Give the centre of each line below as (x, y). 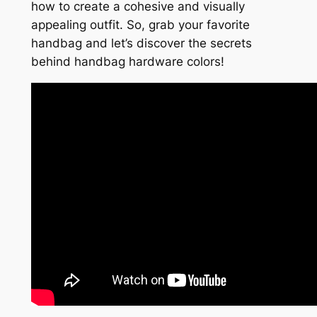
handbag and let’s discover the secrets (141, 44)
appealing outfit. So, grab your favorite (140, 25)
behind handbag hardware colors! (127, 62)
